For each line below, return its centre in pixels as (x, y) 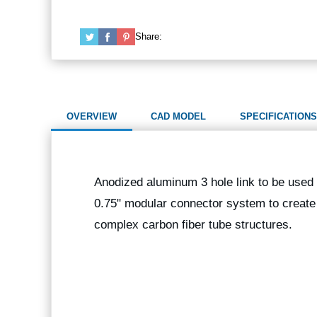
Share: (149, 36)
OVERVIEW (92, 116)
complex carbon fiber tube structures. (193, 225)
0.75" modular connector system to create (205, 203)
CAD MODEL (178, 116)
